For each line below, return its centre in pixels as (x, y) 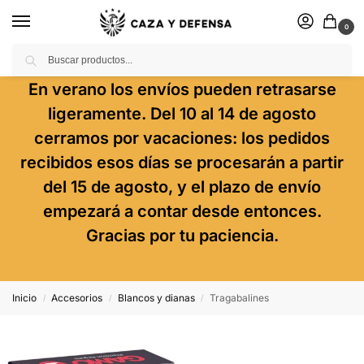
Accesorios (77, 298)
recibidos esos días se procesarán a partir (182, 162)
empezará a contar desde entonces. (182, 211)
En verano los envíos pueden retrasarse (182, 89)
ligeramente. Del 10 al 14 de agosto (182, 114)
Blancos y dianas (156, 298)
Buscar (330, 51)
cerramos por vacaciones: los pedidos (182, 138)
